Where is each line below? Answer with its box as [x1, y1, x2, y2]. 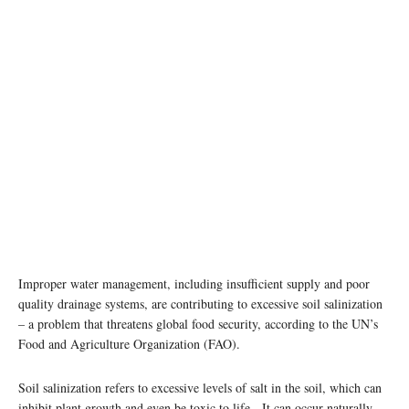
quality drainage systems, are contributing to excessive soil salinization [18, 294, 383, 312]
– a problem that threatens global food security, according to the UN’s [18, 314, 378, 332]
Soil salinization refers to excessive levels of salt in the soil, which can [18, 378, 382, 396]
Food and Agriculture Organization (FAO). [18, 334, 245, 352]
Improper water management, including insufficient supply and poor [18, 274, 370, 292]
